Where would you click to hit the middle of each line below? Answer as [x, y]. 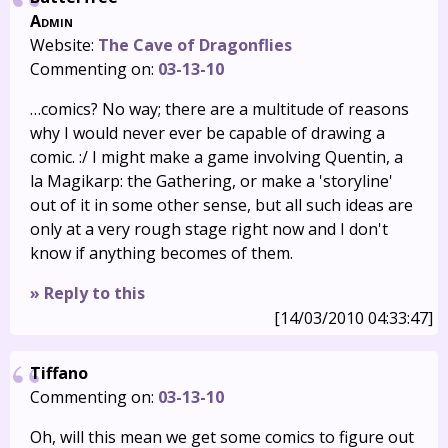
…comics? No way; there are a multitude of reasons [219, 109]
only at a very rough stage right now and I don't [209, 229]
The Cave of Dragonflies [195, 45]
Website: [64, 45]
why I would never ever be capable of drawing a [207, 133]
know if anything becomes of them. [161, 253]
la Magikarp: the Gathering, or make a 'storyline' [211, 181]
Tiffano [59, 373]
